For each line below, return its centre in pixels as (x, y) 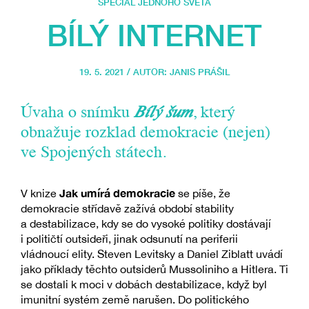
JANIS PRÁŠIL (200, 72)
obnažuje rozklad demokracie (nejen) (146, 133)
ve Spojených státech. (93, 153)
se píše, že (203, 193)
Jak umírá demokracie (117, 193)
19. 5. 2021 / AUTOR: (124, 72)
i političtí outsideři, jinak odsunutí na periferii (129, 239)
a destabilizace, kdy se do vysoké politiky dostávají (146, 224)
